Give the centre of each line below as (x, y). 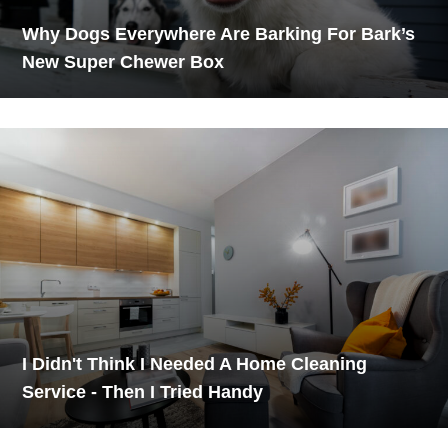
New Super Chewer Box (123, 61)
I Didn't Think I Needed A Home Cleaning (195, 363)
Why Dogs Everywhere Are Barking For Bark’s (219, 33)
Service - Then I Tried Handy (143, 391)
